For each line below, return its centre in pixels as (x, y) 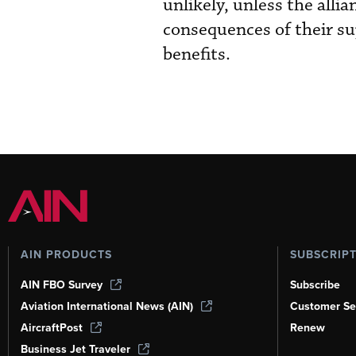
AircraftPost (52, 328)
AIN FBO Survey (62, 285)
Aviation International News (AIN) (107, 306)
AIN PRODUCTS (66, 255)
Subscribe (315, 285)
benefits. (197, 55)
